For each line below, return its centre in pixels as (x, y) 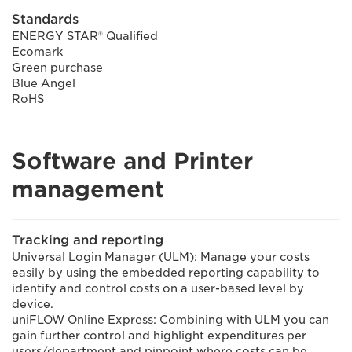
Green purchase (57, 68)
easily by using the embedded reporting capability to (166, 273)
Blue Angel (44, 83)
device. (33, 304)
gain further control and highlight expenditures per (159, 335)
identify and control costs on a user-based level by (158, 288)
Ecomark (37, 52)
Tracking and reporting (88, 240)
